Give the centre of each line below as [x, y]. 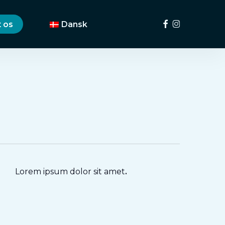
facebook [178, 23]
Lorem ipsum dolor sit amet [70, 172]
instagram [193, 23]
